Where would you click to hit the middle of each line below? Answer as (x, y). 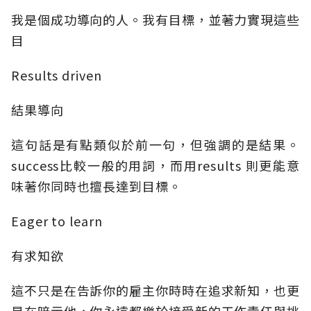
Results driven (57, 75)
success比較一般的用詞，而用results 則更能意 (155, 166)
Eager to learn (57, 221)
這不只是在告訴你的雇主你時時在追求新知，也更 (155, 291)
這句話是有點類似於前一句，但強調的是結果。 (155, 145)
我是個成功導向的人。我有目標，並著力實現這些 (155, 20)
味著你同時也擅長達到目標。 (96, 186)
